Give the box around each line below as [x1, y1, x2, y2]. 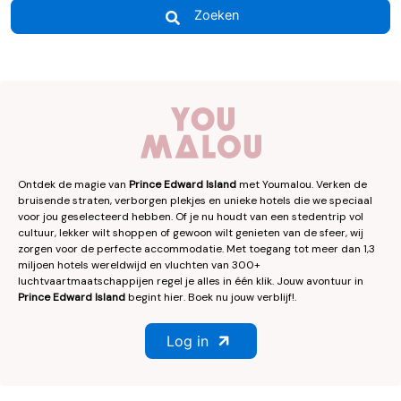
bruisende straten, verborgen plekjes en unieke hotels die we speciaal [18, 192, 372, 208]
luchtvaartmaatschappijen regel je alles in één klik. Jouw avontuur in [18, 273, 363, 288]
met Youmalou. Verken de [236, 176, 367, 192]
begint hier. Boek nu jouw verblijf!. [125, 289, 296, 304]
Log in [166, 331, 209, 350]
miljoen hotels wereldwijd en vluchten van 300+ [18, 257, 260, 272]
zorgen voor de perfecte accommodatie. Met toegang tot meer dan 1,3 [18, 241, 375, 256]
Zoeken [193, 7, 239, 24]
